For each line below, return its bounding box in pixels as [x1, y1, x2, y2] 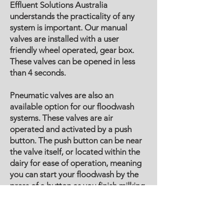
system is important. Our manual [10, 23, 127, 32]
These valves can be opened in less [10, 56, 135, 66]
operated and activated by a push [10, 124, 132, 134]
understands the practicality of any [10, 11, 135, 21]
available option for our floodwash [10, 102, 134, 111]
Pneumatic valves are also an [10, 90, 113, 100]
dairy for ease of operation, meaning [10, 158, 141, 168]
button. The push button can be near [10, 136, 142, 145]
